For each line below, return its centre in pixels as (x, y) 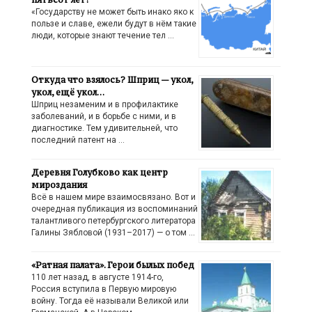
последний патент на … (78, 140)
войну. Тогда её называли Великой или (110, 301)
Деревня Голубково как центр (100, 172)
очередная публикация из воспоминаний (115, 209)
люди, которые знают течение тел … (103, 35)
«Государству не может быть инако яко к (112, 11)
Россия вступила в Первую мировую (104, 289)
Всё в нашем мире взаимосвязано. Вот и (114, 197)
